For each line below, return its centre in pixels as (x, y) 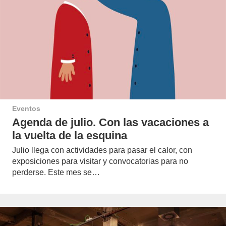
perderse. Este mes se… (56, 172)
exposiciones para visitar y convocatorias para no (100, 161)
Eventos (26, 109)
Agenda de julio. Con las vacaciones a (110, 122)
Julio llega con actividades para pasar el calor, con (102, 150)
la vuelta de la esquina (70, 135)
